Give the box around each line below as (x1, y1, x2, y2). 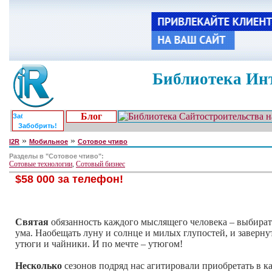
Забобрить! (18, 122, 57, 129)
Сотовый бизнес (76, 160, 125, 168)
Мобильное (29, 138, 68, 145)
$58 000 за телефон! (15, 173, 123, 185)
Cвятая (15, 216, 49, 227)
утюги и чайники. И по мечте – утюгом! (15, 238, 183, 249)
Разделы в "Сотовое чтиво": (9, 152, 104, 160)
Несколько (15, 260, 62, 271)
